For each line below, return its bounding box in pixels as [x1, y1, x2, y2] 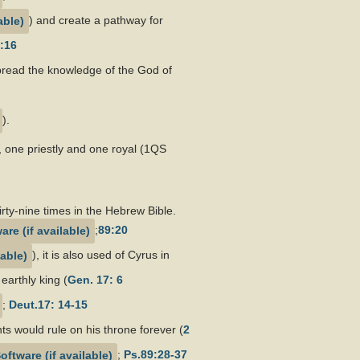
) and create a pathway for [29, 14, 163, 27]
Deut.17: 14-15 [9, 298, 88, 312]
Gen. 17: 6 [67, 273, 123, 287]
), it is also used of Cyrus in [32, 248, 170, 262]
